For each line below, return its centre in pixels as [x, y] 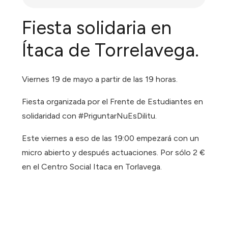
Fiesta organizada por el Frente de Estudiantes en [113, 102]
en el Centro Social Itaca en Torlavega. [92, 167]
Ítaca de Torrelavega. [111, 50]
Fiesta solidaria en [97, 28]
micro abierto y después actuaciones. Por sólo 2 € [114, 153]
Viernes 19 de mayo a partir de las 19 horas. [100, 79]
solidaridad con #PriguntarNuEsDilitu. [90, 116]
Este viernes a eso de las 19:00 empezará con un [111, 138]
